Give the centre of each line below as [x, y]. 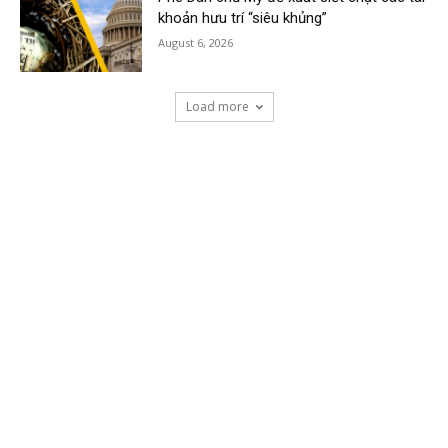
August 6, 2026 [196, 42]
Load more [217, 107]
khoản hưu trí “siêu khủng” [243, 17]
